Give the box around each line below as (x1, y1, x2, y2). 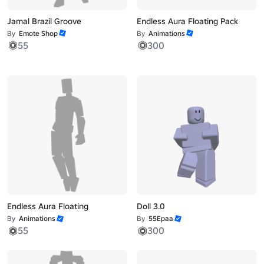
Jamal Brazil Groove (7, 15, 82, 27)
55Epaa (148, 214, 173, 223)
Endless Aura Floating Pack (136, 15, 238, 27)
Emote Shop (19, 28, 58, 38)
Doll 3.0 (136, 201, 165, 212)
